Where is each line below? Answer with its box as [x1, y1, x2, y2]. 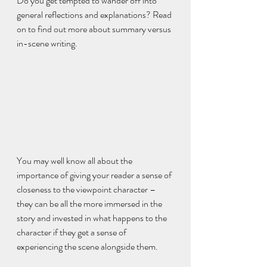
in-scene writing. [17, 36, 77, 50]
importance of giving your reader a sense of [17, 167, 173, 182]
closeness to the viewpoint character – [17, 182, 157, 196]
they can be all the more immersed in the [17, 196, 164, 210]
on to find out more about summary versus [17, 22, 173, 36]
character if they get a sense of [17, 225, 128, 239]
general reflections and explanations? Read [17, 8, 173, 21]
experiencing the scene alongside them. [17, 239, 158, 253]
